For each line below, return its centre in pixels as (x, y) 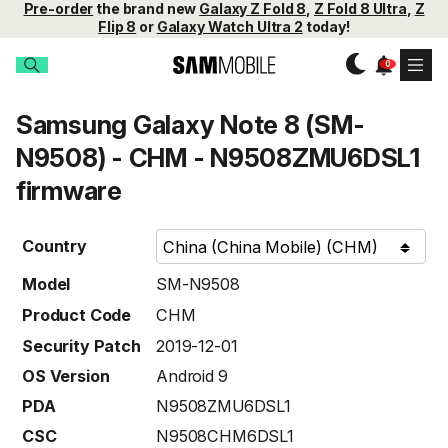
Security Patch (81, 346)
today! (326, 26)
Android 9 (192, 376)
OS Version (66, 376)
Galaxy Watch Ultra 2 (229, 26)
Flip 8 (117, 26)
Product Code (77, 315)
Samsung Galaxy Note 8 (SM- (190, 125)
